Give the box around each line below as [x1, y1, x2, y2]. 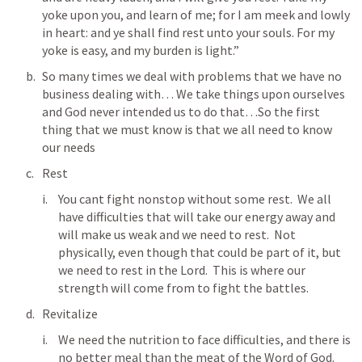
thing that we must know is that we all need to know [42, 121, 332, 137]
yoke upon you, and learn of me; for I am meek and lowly [42, 6, 350, 23]
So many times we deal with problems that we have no [42, 68, 342, 84]
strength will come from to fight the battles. [58, 280, 309, 296]
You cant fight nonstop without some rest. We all [58, 191, 331, 207]
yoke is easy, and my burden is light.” [42, 42, 242, 58]
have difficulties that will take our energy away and [58, 208, 335, 225]
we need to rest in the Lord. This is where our [58, 262, 305, 278]
